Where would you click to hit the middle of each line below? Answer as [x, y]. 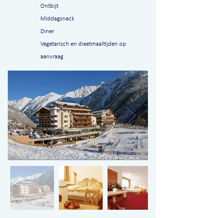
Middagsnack [57, 19]
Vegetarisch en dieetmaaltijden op [83, 44]
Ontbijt [49, 6]
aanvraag [52, 57]
